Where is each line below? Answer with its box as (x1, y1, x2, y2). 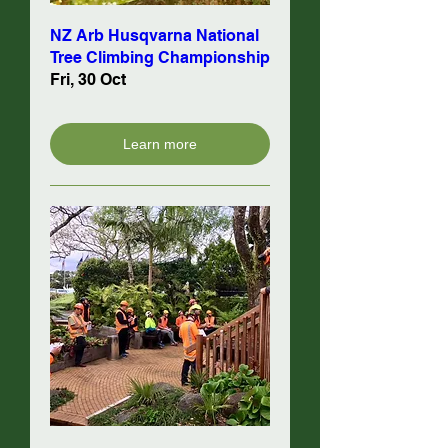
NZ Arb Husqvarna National (50, 26, 259, 45)
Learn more (123, 135, 197, 152)
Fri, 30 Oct (50, 70, 126, 89)
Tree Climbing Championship (50, 48, 270, 67)
